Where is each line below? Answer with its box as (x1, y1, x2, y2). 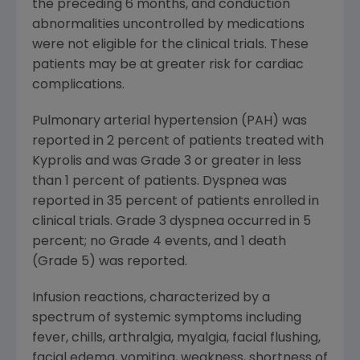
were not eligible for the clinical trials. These (32, 39, 309, 52)
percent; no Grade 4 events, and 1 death (32, 235, 286, 249)
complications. (32, 79, 125, 92)
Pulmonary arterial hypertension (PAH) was (32, 115, 307, 129)
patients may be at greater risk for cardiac (32, 59, 304, 72)
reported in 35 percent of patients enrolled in (32, 195, 319, 209)
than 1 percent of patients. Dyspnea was (32, 175, 287, 189)
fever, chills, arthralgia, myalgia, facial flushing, (32, 332, 321, 346)
